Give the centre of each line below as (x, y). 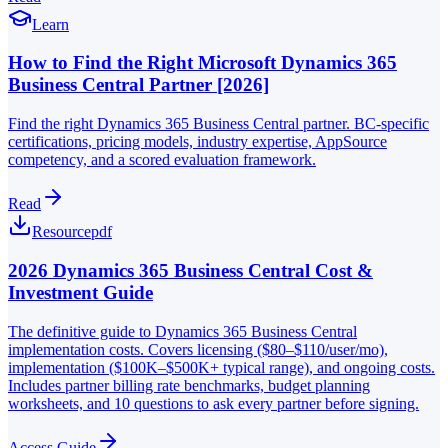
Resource (61, 232)
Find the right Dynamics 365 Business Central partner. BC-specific (218, 124)
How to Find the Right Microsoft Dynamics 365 (202, 63)
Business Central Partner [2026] (138, 85)
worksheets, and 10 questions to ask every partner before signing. (213, 403)
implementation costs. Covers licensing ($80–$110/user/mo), (198, 349)
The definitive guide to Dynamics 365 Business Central (182, 331)
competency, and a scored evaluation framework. (162, 160)
